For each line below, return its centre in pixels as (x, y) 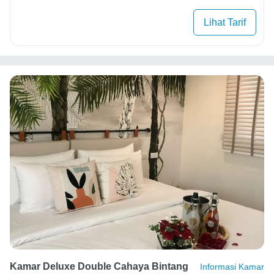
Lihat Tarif (225, 22)
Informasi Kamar (232, 267)
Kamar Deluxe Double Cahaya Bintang (99, 267)
